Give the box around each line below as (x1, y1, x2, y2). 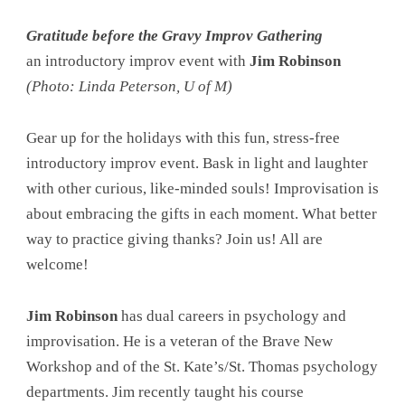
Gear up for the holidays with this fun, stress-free (25, 128, 340, 146)
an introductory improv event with (25, 52, 250, 71)
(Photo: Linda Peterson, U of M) (25, 78, 232, 96)
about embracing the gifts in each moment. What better (25, 204, 377, 222)
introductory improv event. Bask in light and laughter (25, 154, 368, 172)
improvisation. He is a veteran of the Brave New (25, 332, 333, 350)
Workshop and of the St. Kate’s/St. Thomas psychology (25, 357, 378, 375)
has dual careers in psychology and (117, 306, 346, 325)
